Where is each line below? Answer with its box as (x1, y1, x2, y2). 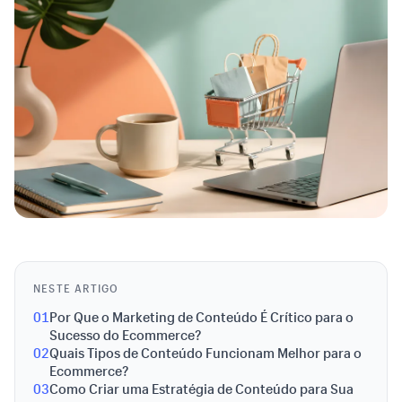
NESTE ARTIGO (33, 281, 119, 295)
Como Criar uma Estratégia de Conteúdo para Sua (49, 380, 354, 398)
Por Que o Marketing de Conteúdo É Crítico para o (49, 308, 354, 326)
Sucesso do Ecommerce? (49, 326, 201, 344)
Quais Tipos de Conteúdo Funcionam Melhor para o (49, 344, 362, 362)
